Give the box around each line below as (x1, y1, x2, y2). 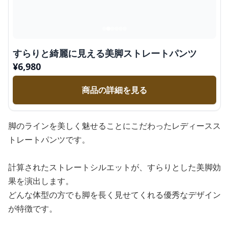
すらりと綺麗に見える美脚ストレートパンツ (13, 47, 197, 59)
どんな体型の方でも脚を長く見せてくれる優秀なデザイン (8, 189, 221, 200)
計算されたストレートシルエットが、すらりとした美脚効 (8, 162, 221, 173)
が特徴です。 (8, 203, 57, 214)
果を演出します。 (8, 175, 74, 187)
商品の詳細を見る (82, 84, 147, 96)
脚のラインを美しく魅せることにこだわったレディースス (8, 120, 221, 131)
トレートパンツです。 (8, 134, 90, 145)
